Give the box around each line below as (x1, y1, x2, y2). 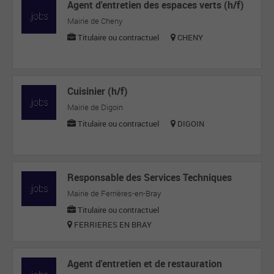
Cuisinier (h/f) (67, 84, 128, 98)
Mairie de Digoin (67, 102, 124, 113)
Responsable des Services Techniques (67, 171, 232, 184)
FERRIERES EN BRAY (72, 219, 152, 230)
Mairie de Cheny (67, 15, 123, 26)
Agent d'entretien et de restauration (67, 257, 223, 270)
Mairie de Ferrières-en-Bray (67, 188, 161, 199)
